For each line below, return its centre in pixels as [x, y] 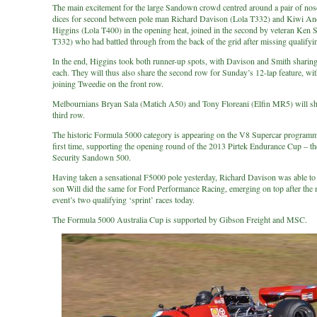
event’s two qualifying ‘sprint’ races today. [123, 200]
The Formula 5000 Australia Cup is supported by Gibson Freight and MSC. [180, 219]
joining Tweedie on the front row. [108, 83]
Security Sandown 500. [92, 157]
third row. [69, 115]
